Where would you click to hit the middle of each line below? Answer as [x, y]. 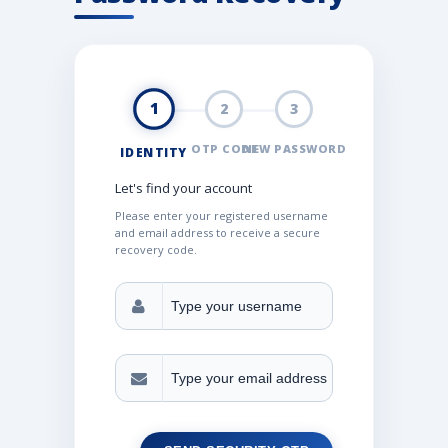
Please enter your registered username [221, 215]
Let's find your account [183, 187]
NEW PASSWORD [294, 148]
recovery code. [156, 249]
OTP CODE [224, 148]
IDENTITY [154, 152]
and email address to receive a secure [217, 232]
